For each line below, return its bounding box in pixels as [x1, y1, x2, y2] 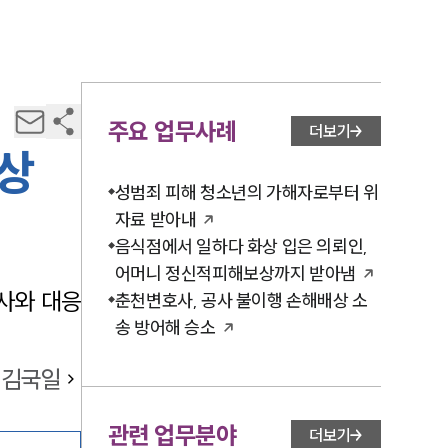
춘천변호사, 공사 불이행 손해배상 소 [114, 289, 368, 312]
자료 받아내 [114, 208, 197, 231]
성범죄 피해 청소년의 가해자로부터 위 [114, 181, 379, 204]
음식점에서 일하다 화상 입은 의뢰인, [114, 235, 368, 258]
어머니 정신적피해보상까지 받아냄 [114, 262, 356, 285]
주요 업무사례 [107, 116, 237, 146]
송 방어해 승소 [114, 316, 216, 339]
